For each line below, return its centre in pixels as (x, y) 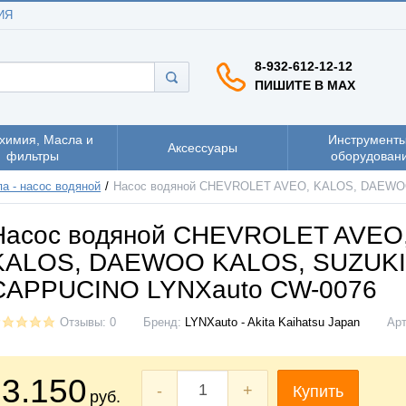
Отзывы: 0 (88, 322)
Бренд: (164, 322)
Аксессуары (203, 147)
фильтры (32, 155)
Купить (318, 392)
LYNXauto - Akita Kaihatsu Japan (272, 322)
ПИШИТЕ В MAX (305, 85)
